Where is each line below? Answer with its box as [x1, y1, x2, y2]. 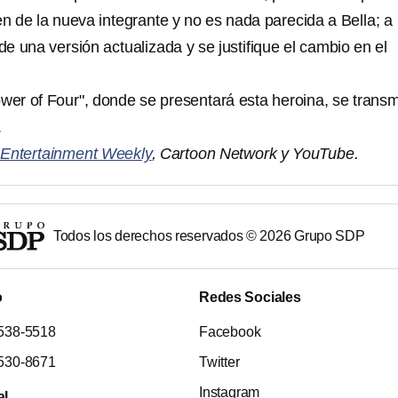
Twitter [199, 354, 240, 370]
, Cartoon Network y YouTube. [151, 144, 359, 163]
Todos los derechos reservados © [52, 227, 260, 243]
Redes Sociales [199, 290, 301, 306]
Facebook [199, 324, 261, 340]
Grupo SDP [291, 227, 365, 243]
